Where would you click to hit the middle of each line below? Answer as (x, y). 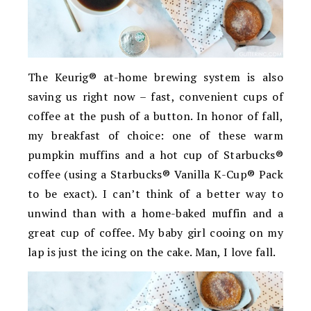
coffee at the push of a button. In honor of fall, (155, 116)
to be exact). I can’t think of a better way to (155, 194)
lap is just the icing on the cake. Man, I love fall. (152, 252)
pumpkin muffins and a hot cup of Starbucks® (155, 155)
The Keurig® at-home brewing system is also (155, 77)
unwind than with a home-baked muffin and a (155, 213)
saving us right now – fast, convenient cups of (155, 97)
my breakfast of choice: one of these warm (155, 136)
